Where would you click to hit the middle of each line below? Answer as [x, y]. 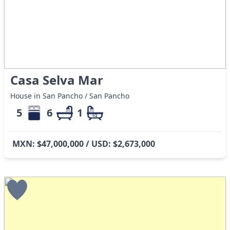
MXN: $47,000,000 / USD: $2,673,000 [84, 144]
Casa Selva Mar [57, 80]
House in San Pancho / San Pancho [70, 96]
